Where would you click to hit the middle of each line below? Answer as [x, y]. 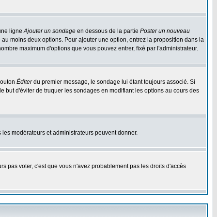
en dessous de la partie [108, 31]
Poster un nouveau [165, 31]
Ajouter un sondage [50, 31]
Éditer [24, 82]
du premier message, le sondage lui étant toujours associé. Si [114, 82]
